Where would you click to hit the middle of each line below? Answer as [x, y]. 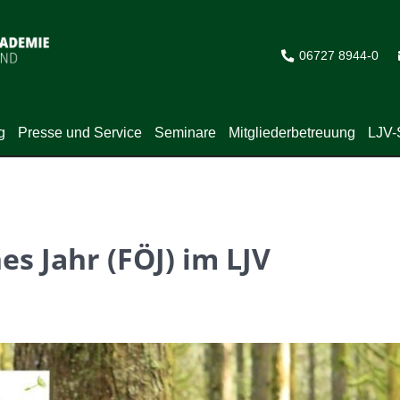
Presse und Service [80, 133]
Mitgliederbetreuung [292, 133]
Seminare [185, 133]
